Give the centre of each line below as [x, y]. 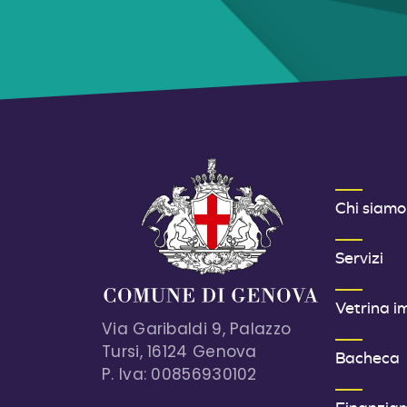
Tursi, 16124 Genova [179, 351]
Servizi [360, 257]
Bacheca [368, 357]
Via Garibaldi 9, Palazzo [197, 328]
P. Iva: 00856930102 [179, 374]
